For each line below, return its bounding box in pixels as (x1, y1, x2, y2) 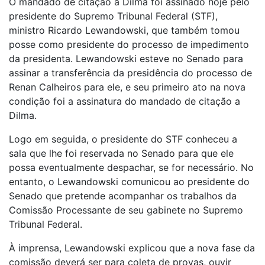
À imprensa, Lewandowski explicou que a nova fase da (9, 242, 255, 254)
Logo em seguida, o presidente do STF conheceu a (9, 133, 237, 146)
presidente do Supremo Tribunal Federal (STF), (9, 10, 218, 22)
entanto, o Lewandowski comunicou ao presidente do (9, 176, 250, 188)
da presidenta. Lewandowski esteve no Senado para (9, 53, 243, 65)
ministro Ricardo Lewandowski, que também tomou (9, 24, 240, 37)
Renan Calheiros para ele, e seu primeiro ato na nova (9, 81, 245, 93)
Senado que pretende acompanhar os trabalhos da (9, 190, 237, 202)
